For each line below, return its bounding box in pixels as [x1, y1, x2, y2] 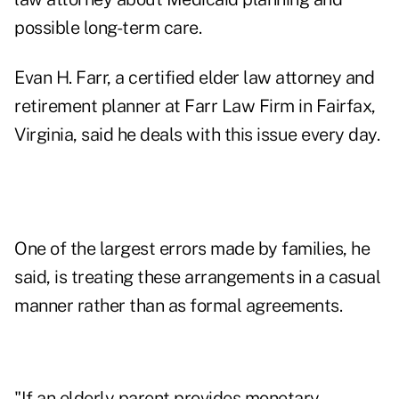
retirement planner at [14, 95, 184, 118]
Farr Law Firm [184, 95, 295, 118]
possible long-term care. [14, 17, 201, 39]
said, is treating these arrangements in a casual [14, 266, 380, 289]
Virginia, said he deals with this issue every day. [14, 124, 379, 146]
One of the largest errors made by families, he [14, 238, 370, 260]
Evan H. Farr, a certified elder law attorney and [14, 67, 374, 89]
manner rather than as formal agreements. [14, 295, 342, 317]
